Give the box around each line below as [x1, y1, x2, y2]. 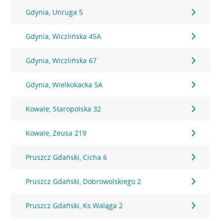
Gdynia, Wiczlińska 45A [26, 32, 102, 41]
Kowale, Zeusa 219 [26, 128, 87, 138]
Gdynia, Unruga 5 [26, 7, 83, 17]
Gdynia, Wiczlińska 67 [26, 56, 97, 65]
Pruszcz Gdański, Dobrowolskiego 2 [26, 177, 142, 186]
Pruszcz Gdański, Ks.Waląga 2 [26, 201, 123, 210]
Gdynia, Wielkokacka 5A [26, 80, 103, 89]
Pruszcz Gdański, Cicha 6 [26, 152, 108, 162]
